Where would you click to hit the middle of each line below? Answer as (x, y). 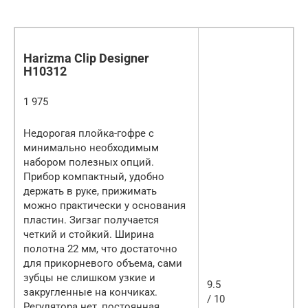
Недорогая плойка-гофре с (89, 133)
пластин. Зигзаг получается (91, 220)
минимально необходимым (91, 147)
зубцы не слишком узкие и (89, 277)
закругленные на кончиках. (90, 292)
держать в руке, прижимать (90, 191)
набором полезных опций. (89, 162)
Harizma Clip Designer (86, 58)
